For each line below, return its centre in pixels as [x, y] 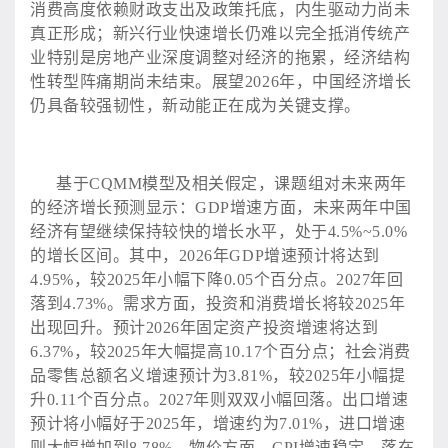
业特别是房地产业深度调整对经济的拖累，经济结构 [220, 57]
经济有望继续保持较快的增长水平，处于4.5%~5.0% [219, 231]
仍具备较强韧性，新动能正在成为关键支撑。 [195, 105]
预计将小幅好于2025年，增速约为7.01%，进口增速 [218, 423]
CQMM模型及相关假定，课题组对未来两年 [248, 183]
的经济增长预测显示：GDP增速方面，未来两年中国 [221, 207]
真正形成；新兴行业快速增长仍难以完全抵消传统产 [220, 33]
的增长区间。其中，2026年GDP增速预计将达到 [205, 255]
